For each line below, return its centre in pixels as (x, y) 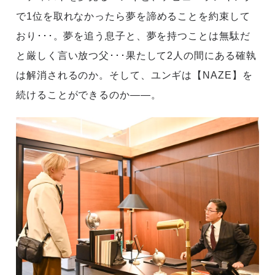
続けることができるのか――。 (89, 95)
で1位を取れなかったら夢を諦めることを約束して (133, 17)
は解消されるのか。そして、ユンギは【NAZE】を (134, 76)
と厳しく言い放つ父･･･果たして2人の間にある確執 (136, 56)
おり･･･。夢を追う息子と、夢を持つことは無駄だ (133, 36)
